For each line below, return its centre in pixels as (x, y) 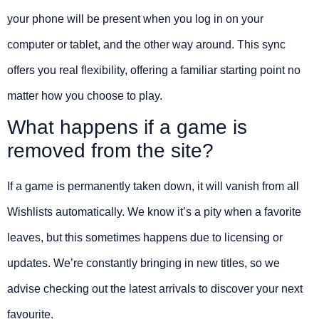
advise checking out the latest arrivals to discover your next (155, 289)
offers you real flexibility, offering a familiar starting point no (154, 70)
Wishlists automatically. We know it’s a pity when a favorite (154, 212)
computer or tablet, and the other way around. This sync (146, 45)
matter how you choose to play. (85, 96)
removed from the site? (110, 151)
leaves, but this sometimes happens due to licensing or (145, 238)
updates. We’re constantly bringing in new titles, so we (143, 263)
